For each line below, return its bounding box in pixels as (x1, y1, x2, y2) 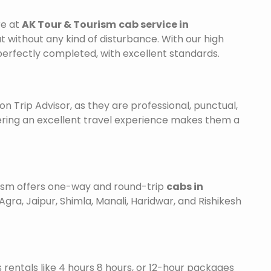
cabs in (166, 180, 203, 194)
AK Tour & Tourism (22, 18, 116, 32)
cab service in (119, 18, 189, 32)
